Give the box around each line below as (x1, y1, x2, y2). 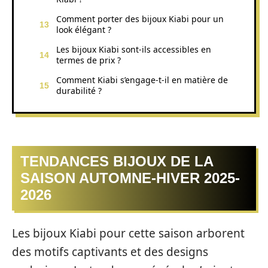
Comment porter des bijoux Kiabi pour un (56, 13, 224, 25)
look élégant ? (56, 23, 111, 35)
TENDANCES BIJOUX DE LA (20, 153, 214, 169)
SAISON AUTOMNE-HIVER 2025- (20, 170, 240, 186)
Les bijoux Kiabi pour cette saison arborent (12, 225, 245, 241)
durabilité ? (56, 84, 102, 96)
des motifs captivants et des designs (12, 243, 208, 260)
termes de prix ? (56, 54, 121, 66)
